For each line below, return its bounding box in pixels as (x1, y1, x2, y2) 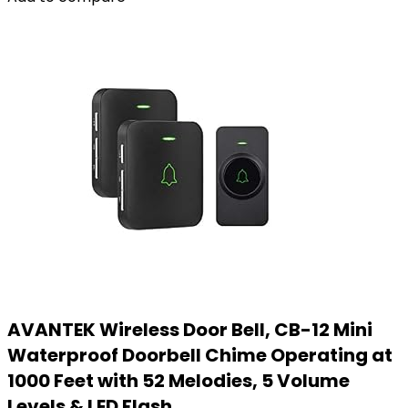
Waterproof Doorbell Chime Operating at (7, 342, 393, 368)
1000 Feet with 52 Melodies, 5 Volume (7, 368, 350, 393)
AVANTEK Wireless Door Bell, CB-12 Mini (7, 317, 372, 342)
